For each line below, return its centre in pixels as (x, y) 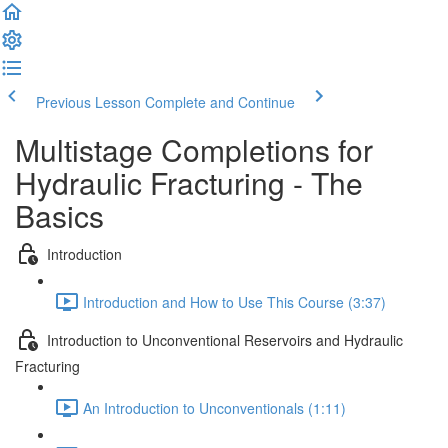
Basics (59, 215)
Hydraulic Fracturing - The (189, 182)
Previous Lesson (88, 102)
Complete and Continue (220, 102)
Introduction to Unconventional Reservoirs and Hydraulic (225, 339)
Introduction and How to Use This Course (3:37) (234, 301)
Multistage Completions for (194, 149)
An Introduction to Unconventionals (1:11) (214, 407)
